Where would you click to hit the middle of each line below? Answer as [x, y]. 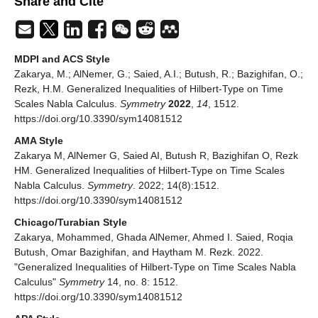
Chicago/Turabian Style [71, 222]
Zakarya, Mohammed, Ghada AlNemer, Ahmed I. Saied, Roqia [154, 237]
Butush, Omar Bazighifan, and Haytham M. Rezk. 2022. [139, 252]
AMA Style [39, 140]
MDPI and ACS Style [62, 59]
